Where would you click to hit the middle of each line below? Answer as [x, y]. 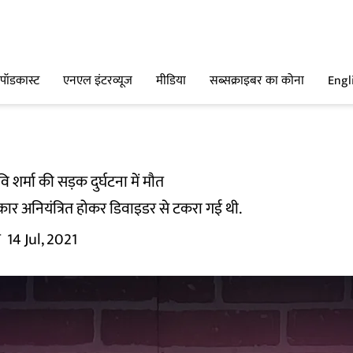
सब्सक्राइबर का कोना [257, 81]
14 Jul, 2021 [42, 240]
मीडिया [171, 81]
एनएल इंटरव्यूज [98, 81]
